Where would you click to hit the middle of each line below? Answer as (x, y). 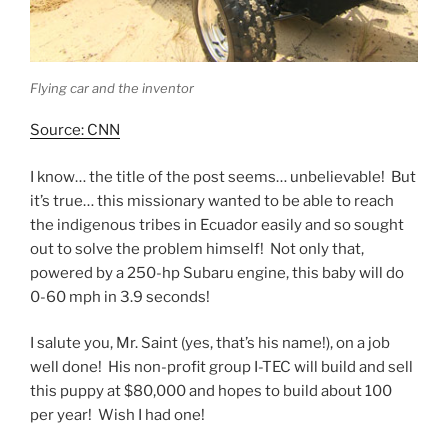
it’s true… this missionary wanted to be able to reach (212, 200)
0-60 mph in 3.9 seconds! (120, 296)
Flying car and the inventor (112, 87)
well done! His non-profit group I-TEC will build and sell (221, 367)
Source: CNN (75, 130)
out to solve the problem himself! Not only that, (197, 248)
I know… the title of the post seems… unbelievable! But (223, 176)
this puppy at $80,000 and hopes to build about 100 (211, 391)
